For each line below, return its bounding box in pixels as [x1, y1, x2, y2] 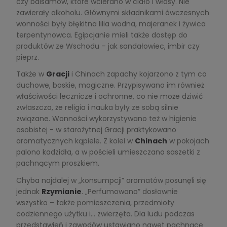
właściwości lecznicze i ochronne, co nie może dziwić [16, 91, 203, 102]
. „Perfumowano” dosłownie [81, 186, 178, 197]
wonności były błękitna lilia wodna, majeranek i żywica [16, 19, 206, 29]
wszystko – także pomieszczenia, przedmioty [16, 197, 174, 208]
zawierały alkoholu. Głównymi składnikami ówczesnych [16, 8, 209, 18]
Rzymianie [41, 186, 82, 197]
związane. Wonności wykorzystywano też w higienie [16, 113, 197, 124]
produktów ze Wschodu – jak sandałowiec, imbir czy [16, 41, 200, 52]
